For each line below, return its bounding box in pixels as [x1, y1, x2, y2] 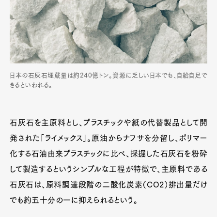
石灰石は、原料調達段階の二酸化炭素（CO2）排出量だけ [10, 181, 207, 189]
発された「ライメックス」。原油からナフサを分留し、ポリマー [10, 134, 207, 142]
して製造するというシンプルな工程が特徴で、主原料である [10, 165, 207, 173]
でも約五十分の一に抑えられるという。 [10, 196, 138, 204]
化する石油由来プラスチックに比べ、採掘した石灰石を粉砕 [10, 150, 207, 158]
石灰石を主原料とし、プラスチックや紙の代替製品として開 [10, 119, 207, 127]
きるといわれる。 [10, 82, 53, 89]
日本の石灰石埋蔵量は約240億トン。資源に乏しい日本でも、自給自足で [10, 72, 207, 79]
